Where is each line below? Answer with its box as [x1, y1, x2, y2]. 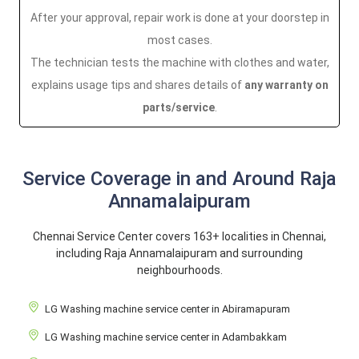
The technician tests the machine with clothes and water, [30, 56, 329, 69]
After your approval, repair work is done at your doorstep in [30, 11, 329, 24]
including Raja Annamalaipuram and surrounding [56, 247, 303, 260]
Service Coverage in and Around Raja [22, 167, 337, 190]
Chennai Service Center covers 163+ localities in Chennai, [33, 230, 326, 243]
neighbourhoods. [136, 264, 223, 276]
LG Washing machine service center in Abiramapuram [45, 303, 290, 315]
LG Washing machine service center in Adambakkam [45, 331, 287, 343]
